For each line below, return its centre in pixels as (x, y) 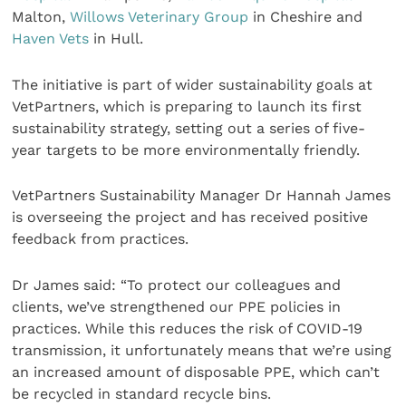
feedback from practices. (101, 239)
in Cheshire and (306, 17)
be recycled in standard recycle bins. (142, 393)
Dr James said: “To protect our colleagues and (177, 285)
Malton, (41, 17)
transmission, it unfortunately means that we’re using (202, 350)
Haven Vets (51, 39)
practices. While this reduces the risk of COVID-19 (188, 328)
